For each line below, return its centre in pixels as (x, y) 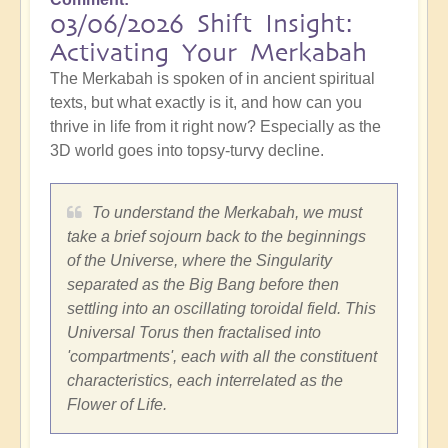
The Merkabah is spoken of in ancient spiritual (212, 78)
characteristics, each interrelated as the (205, 380)
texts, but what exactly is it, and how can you (206, 102)
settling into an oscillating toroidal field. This (221, 308)
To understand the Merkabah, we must (227, 212)
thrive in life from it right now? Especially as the (215, 126)
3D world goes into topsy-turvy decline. (187, 150)
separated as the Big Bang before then (203, 284)
